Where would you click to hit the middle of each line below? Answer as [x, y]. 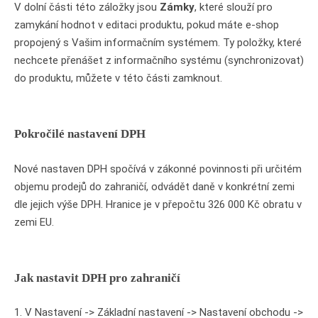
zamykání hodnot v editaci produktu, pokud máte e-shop [147, 25]
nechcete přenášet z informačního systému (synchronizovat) [159, 60]
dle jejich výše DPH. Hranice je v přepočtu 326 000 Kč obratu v [158, 204]
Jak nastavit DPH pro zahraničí [97, 278]
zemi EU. [34, 222]
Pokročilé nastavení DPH [80, 134]
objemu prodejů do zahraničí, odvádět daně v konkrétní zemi [154, 186]
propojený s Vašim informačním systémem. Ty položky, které [158, 43]
